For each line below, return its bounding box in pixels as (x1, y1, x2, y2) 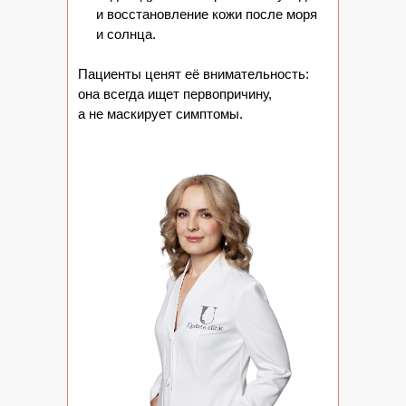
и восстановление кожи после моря (96, 6, 317, 22)
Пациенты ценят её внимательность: (78, 66, 309, 82)
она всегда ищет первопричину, (78, 86, 272, 101)
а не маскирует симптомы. (78, 106, 243, 121)
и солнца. (96, 26, 156, 42)
